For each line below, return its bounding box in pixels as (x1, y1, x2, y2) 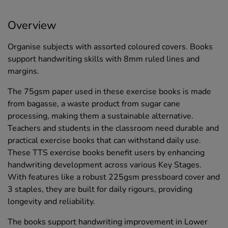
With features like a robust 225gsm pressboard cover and (8, 171, 220, 183)
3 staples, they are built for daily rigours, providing (8, 183, 192, 195)
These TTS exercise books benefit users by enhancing (8, 147, 205, 158)
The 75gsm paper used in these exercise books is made (8, 85, 211, 97)
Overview (8, 17, 56, 33)
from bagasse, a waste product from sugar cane (8, 98, 180, 109)
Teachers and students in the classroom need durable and (8, 122, 219, 134)
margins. (8, 65, 39, 77)
